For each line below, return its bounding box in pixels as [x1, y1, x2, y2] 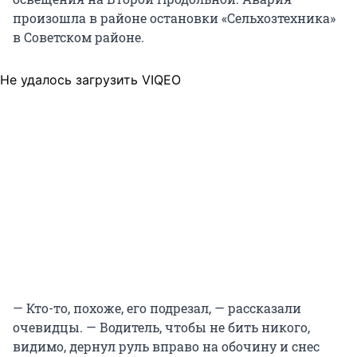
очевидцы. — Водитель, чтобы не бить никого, [13, 319, 310, 336]
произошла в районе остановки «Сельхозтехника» [13, 10, 335, 27]
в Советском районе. [13, 29, 144, 46]
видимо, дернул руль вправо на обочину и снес [13, 338, 320, 355]
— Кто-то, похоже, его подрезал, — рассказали [13, 300, 301, 317]
